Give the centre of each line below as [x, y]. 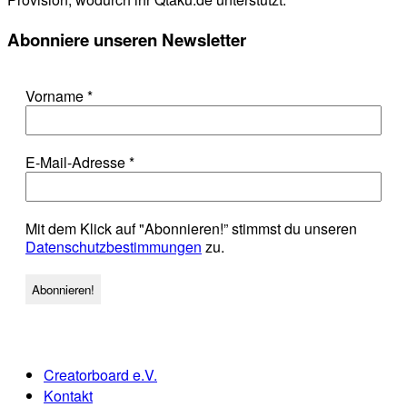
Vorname [56, 95]
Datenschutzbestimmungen [114, 246]
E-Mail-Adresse [77, 162]
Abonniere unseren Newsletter [127, 39]
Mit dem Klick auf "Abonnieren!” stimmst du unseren [191, 228]
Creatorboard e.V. [100, 374]
